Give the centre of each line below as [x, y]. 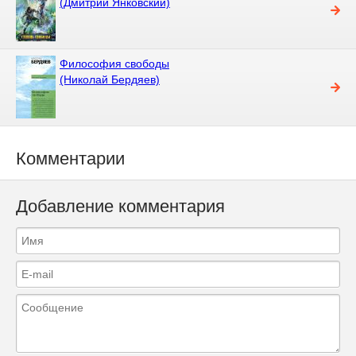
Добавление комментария [120, 207]
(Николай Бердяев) [110, 79]
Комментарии [70, 158]
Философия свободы [114, 63]
